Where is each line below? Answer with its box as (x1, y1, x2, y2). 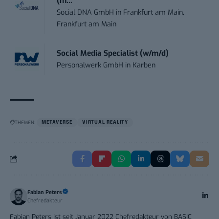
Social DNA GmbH (57, 7, 114, 17)
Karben (132, 60, 156, 70)
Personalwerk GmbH (57, 60, 124, 70)
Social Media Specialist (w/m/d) (57, 48, 169, 58)
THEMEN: (15, 119, 35, 126)
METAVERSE (42, 119, 73, 125)
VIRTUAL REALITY (82, 119, 128, 125)
